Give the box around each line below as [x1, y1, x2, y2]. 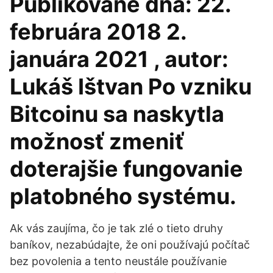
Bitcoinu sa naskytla [10, 101, 224, 127]
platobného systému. [10, 183, 236, 210]
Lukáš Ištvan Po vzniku [10, 73, 252, 100]
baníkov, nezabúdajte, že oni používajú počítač [10, 238, 250, 251]
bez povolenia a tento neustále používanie [10, 255, 227, 268]
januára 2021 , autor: [10, 46, 229, 73]
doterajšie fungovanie [10, 155, 243, 182]
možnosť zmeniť [10, 128, 184, 155]
